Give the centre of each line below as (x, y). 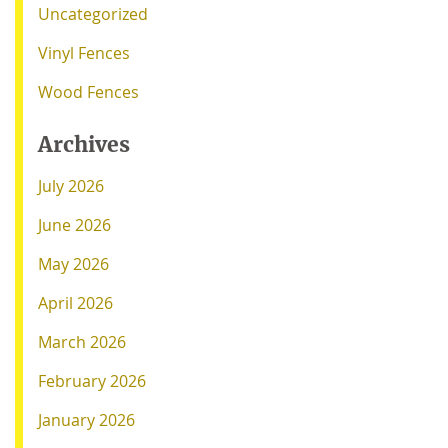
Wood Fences (88, 91)
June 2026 (74, 224)
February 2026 (92, 380)
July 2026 (71, 185)
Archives (84, 144)
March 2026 (82, 341)
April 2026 (75, 302)
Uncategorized (93, 13)
